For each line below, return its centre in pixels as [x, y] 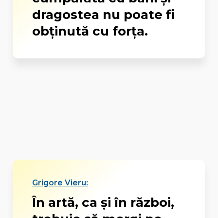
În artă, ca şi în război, [103, 202]
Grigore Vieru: [60, 182]
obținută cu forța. [90, 31]
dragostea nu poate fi [104, 14]
